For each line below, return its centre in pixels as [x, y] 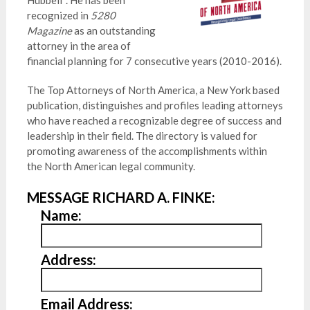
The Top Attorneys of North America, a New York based [153, 90]
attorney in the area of [79, 46]
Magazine [49, 30]
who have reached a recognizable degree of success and [154, 120]
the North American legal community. [112, 166]
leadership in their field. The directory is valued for [142, 136]
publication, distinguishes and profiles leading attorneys [155, 105]
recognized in [58, 15]
